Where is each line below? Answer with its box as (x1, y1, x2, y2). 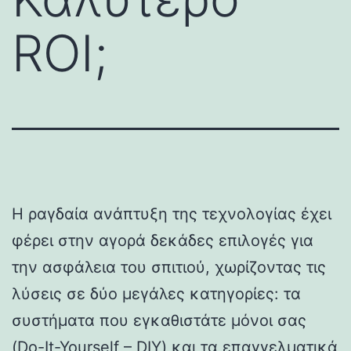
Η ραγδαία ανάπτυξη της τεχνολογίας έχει (12, 204, 331, 223)
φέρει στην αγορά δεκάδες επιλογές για (12, 230, 313, 250)
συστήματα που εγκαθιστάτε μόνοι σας (12, 310, 306, 330)
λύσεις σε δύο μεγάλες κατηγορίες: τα (12, 284, 301, 303)
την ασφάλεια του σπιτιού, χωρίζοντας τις (12, 257, 326, 277)
